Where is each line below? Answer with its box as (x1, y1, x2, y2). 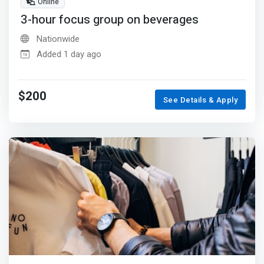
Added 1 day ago (37, 49, 101, 60)
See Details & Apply (163, 95, 238, 104)
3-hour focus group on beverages (21, 11, 199, 29)
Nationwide (34, 34, 80, 45)
